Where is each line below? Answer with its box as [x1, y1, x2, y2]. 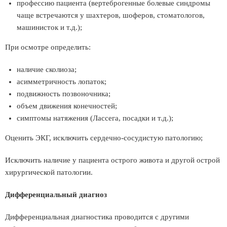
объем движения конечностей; [17, 102, 117, 110]
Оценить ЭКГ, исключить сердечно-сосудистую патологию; [5, 134, 203, 142]
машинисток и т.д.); [17, 23, 82, 31]
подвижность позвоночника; [17, 90, 110, 98]
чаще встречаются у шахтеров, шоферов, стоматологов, [17, 11, 205, 19]
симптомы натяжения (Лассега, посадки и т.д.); [17, 114, 173, 122]
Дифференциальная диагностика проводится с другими [5, 213, 189, 221]
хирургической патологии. [5, 168, 93, 176]
